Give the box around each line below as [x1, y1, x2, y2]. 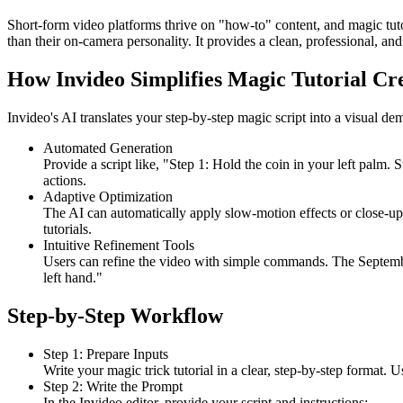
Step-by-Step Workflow [7, 304, 223, 328]
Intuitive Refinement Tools [43, 237, 194, 254]
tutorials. [43, 221, 92, 237]
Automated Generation [43, 140, 173, 157]
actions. [43, 173, 86, 189]
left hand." [43, 270, 103, 286]
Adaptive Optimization [43, 189, 173, 205]
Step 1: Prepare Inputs [43, 346, 168, 363]
